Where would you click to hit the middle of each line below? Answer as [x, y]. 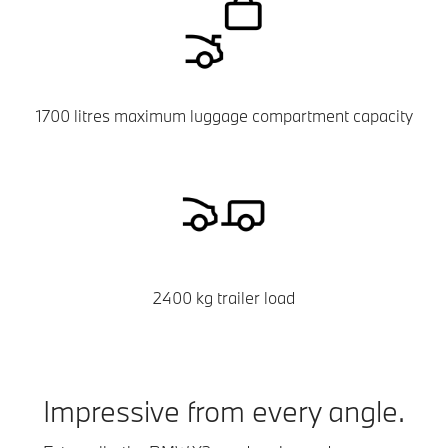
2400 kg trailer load [224, 298]
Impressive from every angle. [224, 411]
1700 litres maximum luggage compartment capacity [224, 116]
